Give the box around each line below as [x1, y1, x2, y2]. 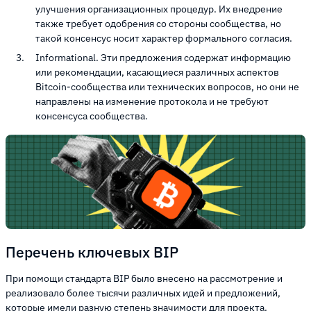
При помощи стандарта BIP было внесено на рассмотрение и [6, 272, 283, 285]
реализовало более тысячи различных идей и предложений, [6, 287, 280, 300]
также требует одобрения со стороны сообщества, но [35, 17, 281, 31]
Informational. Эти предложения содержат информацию [35, 51, 291, 65]
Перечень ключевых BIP [6, 242, 178, 262]
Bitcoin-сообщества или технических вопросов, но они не [35, 81, 299, 94]
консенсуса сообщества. [35, 110, 150, 123]
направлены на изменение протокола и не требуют [35, 95, 269, 108]
